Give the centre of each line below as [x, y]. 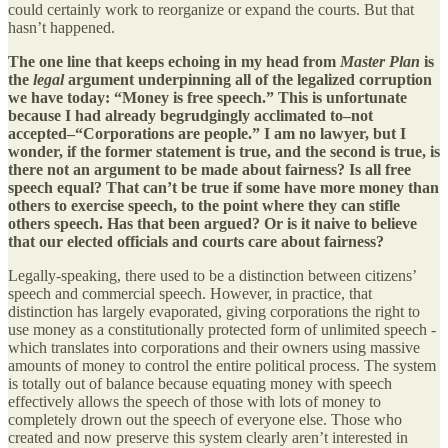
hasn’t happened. [61, 28]
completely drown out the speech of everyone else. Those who [205, 420]
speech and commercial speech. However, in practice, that [190, 294]
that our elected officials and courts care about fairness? [196, 242]
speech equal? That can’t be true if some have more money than [223, 188]
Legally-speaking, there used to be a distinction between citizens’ [212, 276]
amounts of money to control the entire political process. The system [222, 366]
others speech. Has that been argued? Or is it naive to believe [212, 224]
